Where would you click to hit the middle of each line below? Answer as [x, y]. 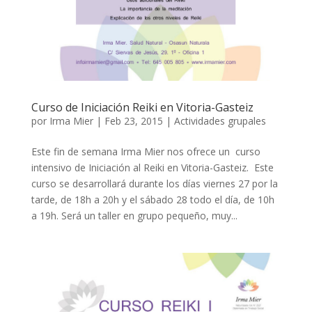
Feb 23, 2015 [133, 121]
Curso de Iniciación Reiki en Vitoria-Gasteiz [142, 108]
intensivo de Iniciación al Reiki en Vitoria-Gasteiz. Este [152, 168]
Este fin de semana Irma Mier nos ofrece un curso [146, 152]
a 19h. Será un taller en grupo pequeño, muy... [134, 216]
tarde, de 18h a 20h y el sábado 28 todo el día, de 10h [153, 200]
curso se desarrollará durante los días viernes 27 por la [154, 184]
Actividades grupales [220, 121]
